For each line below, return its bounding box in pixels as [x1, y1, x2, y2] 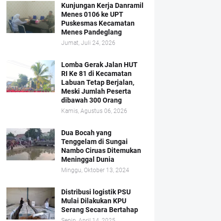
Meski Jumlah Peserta [61, 87, 131, 95]
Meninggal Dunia [61, 155, 114, 163]
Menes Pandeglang [61, 28, 122, 36]
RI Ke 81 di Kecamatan [61, 70, 132, 77]
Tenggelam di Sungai [61, 138, 128, 146]
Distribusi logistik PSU [61, 188, 131, 196]
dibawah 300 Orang [61, 96, 122, 104]
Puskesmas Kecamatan [61, 19, 135, 27]
